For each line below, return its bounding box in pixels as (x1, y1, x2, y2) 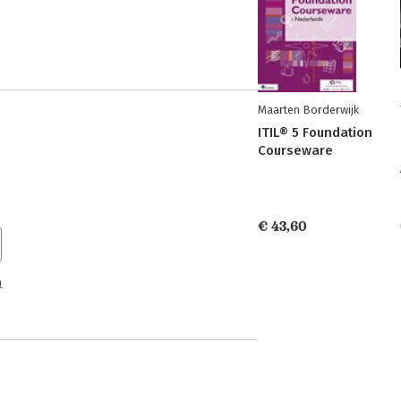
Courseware (258, 142, 333, 158)
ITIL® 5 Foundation (258, 124, 372, 141)
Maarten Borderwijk (258, 103, 359, 116)
